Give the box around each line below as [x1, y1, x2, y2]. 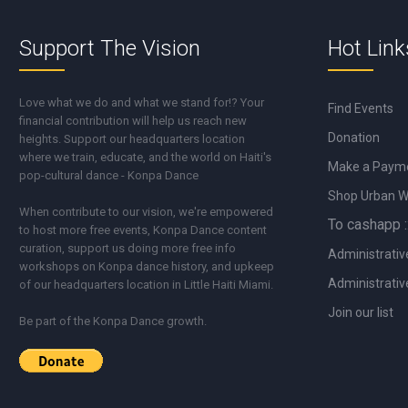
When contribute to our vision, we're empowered [19, 204, 274, 219]
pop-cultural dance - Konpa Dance [19, 168, 199, 182]
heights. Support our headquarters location [19, 131, 246, 146]
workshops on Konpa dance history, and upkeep [19, 259, 275, 273]
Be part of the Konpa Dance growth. [19, 313, 208, 328]
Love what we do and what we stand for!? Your [19, 95, 265, 109]
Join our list [328, 304, 394, 320]
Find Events [328, 100, 394, 116]
